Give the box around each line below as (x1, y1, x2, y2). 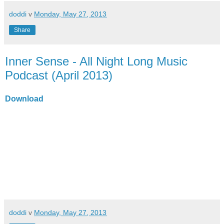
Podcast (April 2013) (5, 68, 112, 82)
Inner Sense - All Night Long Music (5, 54, 187, 68)
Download (5, 94, 43, 103)
